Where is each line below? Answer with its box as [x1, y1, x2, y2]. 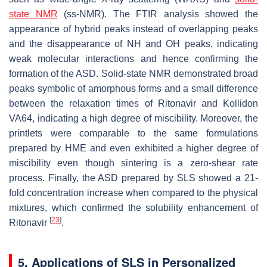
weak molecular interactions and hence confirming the [9, 54, 258, 64]
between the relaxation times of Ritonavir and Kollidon [9, 98, 258, 109]
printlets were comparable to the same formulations [9, 128, 258, 139]
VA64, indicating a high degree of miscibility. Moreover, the [9, 113, 258, 124]
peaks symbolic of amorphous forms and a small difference [9, 83, 258, 94]
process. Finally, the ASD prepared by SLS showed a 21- [9, 173, 258, 184]
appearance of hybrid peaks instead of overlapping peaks [9, 24, 258, 35]
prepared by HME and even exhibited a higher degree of [9, 143, 258, 154]
